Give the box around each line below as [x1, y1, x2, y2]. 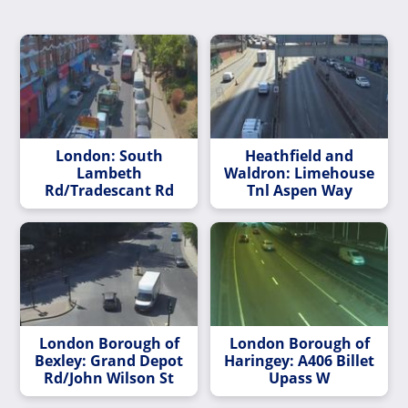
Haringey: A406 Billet [224, 351, 374, 372]
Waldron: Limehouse [224, 162, 374, 183]
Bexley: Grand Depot [35, 351, 183, 372]
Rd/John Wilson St [44, 368, 174, 389]
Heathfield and [245, 145, 353, 166]
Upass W [269, 368, 330, 389]
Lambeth [76, 162, 142, 183]
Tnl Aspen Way [246, 179, 352, 200]
